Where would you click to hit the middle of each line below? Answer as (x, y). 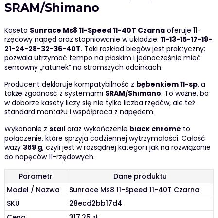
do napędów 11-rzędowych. (49, 157)
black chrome (155, 129)
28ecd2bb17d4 (96, 204)
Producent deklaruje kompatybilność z (70, 84)
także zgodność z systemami (54, 94)
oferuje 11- (183, 30)
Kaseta (17, 30)
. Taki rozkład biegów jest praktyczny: (143, 49)
